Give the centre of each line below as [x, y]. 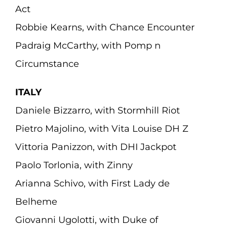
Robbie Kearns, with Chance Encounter [105, 27]
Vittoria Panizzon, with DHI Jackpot [96, 147]
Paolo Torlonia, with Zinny [74, 165]
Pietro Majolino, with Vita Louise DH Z [102, 129]
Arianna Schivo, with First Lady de [92, 183]
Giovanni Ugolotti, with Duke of [86, 220]
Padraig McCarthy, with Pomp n [88, 46]
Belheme [36, 202]
